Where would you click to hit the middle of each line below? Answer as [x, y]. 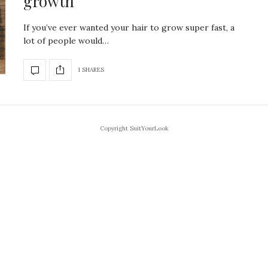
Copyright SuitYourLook [134, 128]
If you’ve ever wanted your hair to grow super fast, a [129, 27]
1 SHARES [91, 70]
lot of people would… [66, 40]
